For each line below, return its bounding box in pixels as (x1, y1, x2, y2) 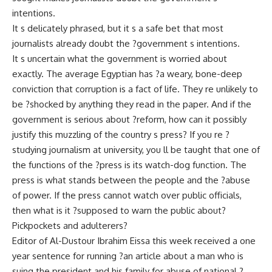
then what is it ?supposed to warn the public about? (12, 205, 226, 216)
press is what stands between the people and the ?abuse (12, 174, 250, 186)
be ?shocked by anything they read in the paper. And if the (12, 98, 251, 110)
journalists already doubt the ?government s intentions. (12, 38, 240, 49)
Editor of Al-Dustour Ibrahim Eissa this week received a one (12, 235, 256, 246)
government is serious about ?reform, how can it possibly (12, 114, 246, 125)
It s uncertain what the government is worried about (12, 53, 227, 64)
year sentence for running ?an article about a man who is (12, 250, 243, 262)
